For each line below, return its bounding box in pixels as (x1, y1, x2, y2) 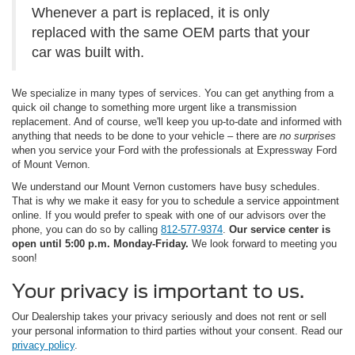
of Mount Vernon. (12, 158, 90, 170)
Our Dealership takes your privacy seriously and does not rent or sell (12, 310, 326, 323)
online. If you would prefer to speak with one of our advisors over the (12, 208, 326, 221)
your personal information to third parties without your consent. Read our (12, 324, 342, 337)
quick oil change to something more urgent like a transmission (12, 101, 296, 113)
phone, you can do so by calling (12, 223, 161, 235)
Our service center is (229, 223, 330, 235)
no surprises (280, 129, 336, 142)
